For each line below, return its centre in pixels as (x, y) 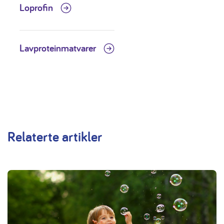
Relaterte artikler (55, 136)
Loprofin (37, 8)
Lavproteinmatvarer (59, 48)
